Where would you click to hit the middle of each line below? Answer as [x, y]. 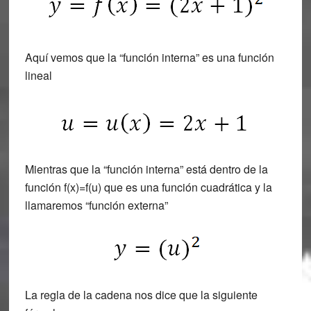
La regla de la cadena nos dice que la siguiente [141, 295]
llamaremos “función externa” [96, 205]
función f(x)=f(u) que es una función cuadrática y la [148, 187]
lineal [38, 75]
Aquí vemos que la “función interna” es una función [149, 57]
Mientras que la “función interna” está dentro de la [146, 169]
